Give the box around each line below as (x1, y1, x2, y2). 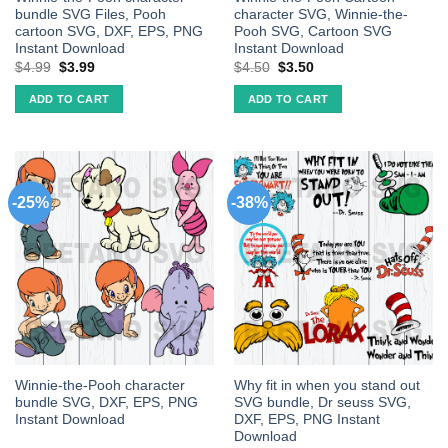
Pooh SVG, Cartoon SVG (233, 24, 392, 40)
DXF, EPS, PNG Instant (233, 411, 380, 427)
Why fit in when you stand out (233, 377, 420, 393)
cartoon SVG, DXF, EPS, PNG (14, 24, 203, 40)
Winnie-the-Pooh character (14, 377, 185, 393)
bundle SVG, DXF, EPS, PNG (14, 394, 198, 410)
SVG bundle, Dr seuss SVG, (233, 394, 411, 410)
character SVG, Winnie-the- (233, 7, 408, 23)
